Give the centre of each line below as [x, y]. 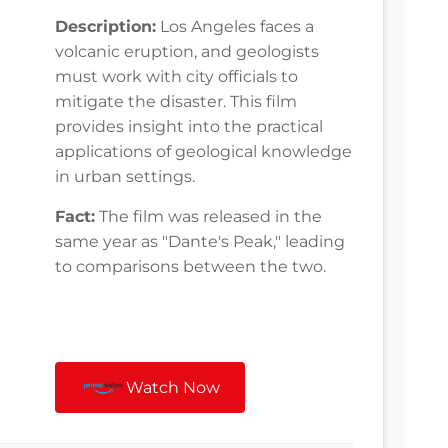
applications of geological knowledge [203, 152]
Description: [105, 27]
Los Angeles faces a [235, 27]
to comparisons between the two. [190, 267]
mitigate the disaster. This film [176, 102]
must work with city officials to [176, 77]
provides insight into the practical [189, 127]
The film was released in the [208, 217]
